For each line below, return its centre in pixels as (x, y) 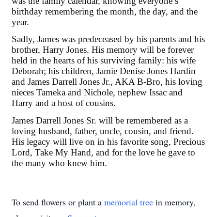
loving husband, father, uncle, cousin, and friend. (103, 131)
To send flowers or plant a (58, 202)
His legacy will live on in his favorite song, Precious (108, 141)
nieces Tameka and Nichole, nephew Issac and (97, 93)
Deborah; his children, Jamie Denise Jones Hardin (104, 71)
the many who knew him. (59, 163)
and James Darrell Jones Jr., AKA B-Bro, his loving (107, 82)
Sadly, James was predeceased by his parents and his (108, 39)
